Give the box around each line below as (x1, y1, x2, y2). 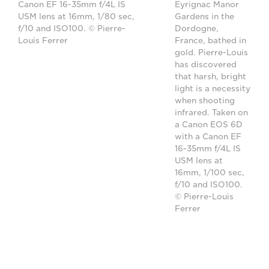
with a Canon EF (175, 132, 242, 142)
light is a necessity (175, 84, 251, 94)
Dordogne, (175, 24, 219, 34)
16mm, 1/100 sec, (175, 168, 245, 178)
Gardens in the (175, 12, 235, 22)
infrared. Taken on (175, 108, 249, 118)
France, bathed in (175, 36, 247, 46)
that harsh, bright (175, 72, 247, 82)
